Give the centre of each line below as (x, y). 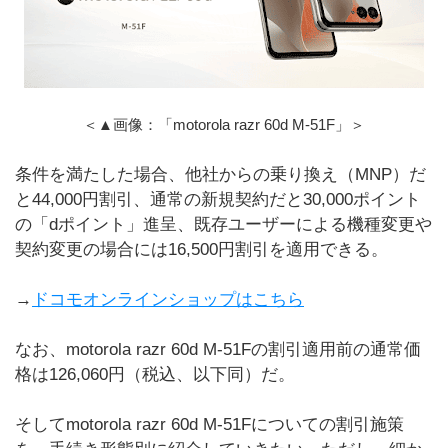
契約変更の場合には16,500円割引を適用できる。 (201, 249)
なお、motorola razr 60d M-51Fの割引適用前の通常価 (218, 349)
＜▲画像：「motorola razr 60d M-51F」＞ (224, 124)
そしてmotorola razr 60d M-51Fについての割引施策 (209, 424)
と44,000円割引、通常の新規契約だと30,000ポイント (218, 199)
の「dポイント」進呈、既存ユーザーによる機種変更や (223, 224)
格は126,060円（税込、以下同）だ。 (155, 374)
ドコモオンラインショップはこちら (168, 299)
